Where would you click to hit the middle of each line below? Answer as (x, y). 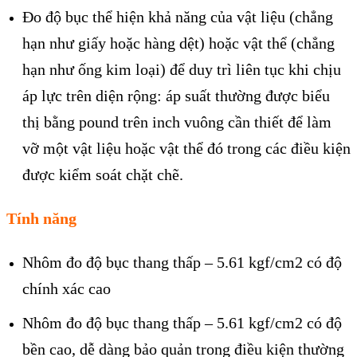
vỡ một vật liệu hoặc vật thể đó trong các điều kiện (186, 149)
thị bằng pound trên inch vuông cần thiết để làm (177, 122)
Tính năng (41, 219)
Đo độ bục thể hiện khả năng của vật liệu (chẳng (178, 17)
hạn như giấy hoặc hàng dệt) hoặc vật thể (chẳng (178, 43)
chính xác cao (67, 288)
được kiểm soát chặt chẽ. (103, 175)
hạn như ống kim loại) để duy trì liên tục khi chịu (182, 70)
